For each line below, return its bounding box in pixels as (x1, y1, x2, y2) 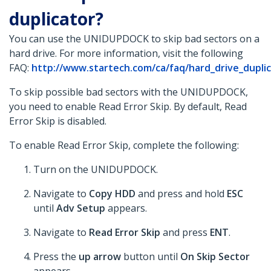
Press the (33, 250, 79, 264)
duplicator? (9, 7, 103, 31)
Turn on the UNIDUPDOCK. (33, 163, 158, 177)
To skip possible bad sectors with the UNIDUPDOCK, (9, 85, 248, 99)
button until (121, 250, 180, 264)
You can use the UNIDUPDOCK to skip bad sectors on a (9, 32, 260, 46)
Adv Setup (56, 201, 105, 215)
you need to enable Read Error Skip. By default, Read (9, 100, 247, 114)
